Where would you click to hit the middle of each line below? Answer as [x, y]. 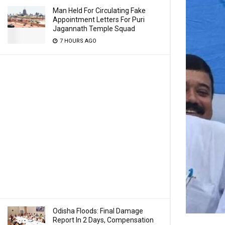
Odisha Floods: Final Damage [98, 211]
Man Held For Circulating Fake [99, 11]
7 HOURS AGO [77, 41]
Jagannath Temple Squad [94, 29]
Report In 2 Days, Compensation [103, 220]
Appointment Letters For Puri [99, 20]
